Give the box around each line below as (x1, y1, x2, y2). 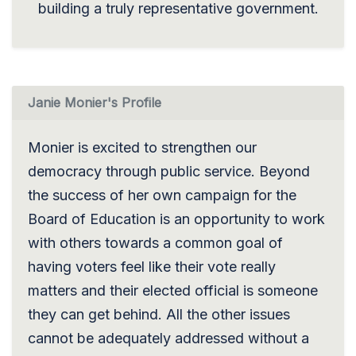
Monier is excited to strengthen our (28, 138, 257, 156)
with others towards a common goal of (28, 234, 283, 251)
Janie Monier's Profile (28, 94, 161, 110)
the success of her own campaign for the (28, 186, 296, 203)
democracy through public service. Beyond (28, 162, 310, 180)
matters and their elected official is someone (28, 281, 318, 299)
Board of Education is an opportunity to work (28, 210, 325, 227)
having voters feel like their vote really (28, 257, 276, 275)
